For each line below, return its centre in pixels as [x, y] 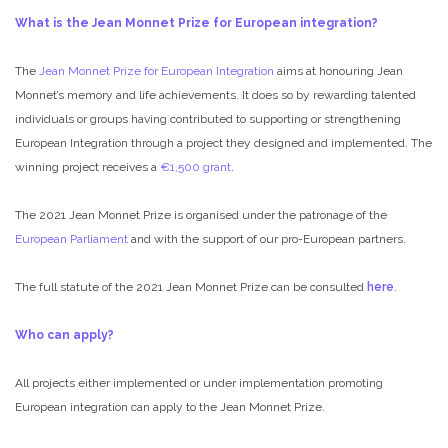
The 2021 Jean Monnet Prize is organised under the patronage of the [201, 214]
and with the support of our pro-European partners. [267, 238]
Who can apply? [64, 334]
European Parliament [71, 238]
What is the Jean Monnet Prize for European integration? [196, 22]
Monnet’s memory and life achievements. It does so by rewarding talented [215, 94]
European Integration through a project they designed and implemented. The [223, 142]
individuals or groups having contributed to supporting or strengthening [208, 118]
